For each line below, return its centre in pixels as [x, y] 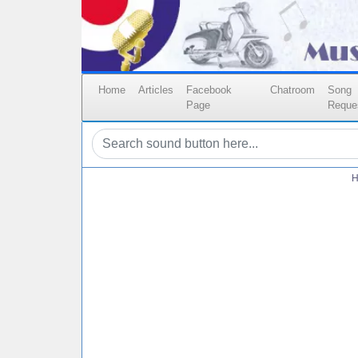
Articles [156, 90]
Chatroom [293, 90]
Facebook [209, 90]
